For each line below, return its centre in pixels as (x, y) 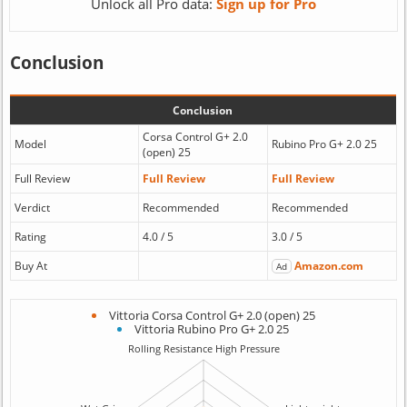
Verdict (32, 208)
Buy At (30, 266)
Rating (30, 237)
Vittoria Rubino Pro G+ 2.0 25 (212, 329)
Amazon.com (328, 266)
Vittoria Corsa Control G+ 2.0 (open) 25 (212, 315)
